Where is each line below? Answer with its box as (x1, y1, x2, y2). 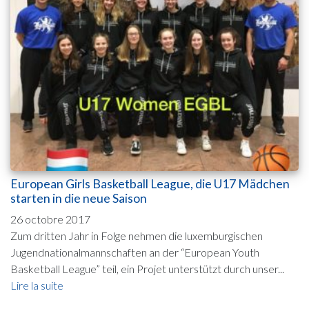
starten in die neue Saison (10, 190, 147, 206)
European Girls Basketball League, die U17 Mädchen (10, 176, 290, 191)
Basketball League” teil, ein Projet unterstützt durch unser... (10, 261, 284, 275)
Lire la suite (10, 278, 63, 292)
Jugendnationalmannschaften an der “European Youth (10, 245, 259, 259)
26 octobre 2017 (10, 212, 90, 226)
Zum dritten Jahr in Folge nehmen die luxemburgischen (10, 228, 263, 242)
